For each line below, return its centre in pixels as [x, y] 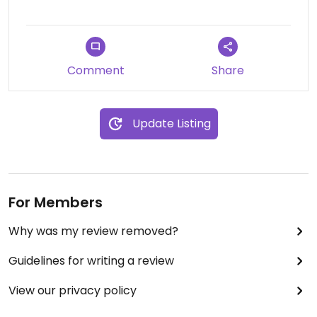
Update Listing [171, 123]
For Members [56, 202]
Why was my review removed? [93, 231]
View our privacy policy [73, 290]
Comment [96, 70]
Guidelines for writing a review [91, 261]
